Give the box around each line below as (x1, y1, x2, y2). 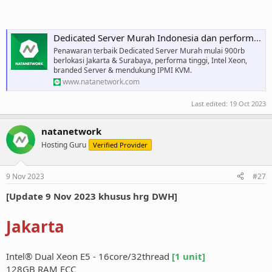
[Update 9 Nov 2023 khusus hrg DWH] (6, 189, 177, 202)
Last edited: (191, 99, 229, 109)
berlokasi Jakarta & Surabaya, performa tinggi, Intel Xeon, (53, 55, 247, 66)
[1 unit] (172, 250, 205, 262)
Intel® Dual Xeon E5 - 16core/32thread (6, 250, 172, 262)
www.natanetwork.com (63, 76, 140, 87)
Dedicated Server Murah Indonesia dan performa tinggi (53, 32, 254, 44)
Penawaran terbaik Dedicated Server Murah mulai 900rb (53, 46, 245, 56)
